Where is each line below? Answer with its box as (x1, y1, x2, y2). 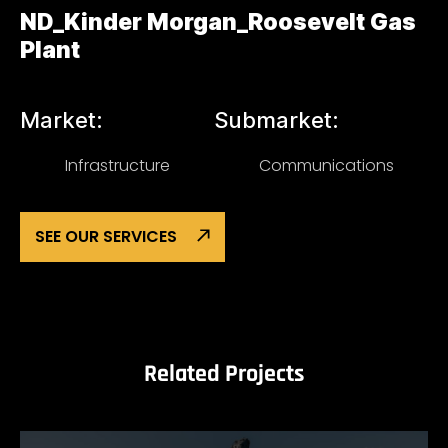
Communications (259, 154, 394, 177)
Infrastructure (65, 154, 170, 177)
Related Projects (143, 359, 305, 389)
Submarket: (214, 107, 339, 133)
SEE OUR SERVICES (35, 225, 177, 248)
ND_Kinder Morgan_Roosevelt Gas (20, 8, 416, 36)
